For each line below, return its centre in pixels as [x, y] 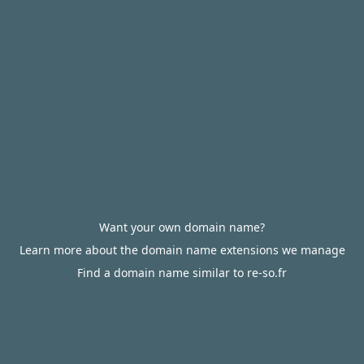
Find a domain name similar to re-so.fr [182, 273]
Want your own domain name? [182, 227]
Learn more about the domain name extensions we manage [182, 250]
